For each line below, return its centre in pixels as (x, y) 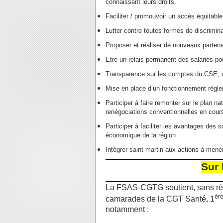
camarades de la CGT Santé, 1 (160, 199)
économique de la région (141, 135)
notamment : (127, 209)
